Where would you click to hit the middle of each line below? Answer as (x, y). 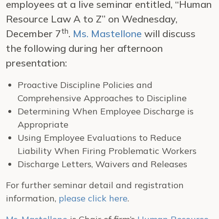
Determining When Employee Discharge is (106, 111)
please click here (93, 198)
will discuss (169, 33)
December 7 (33, 33)
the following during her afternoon (84, 48)
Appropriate (43, 124)
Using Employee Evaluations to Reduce (99, 138)
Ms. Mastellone (107, 33)
